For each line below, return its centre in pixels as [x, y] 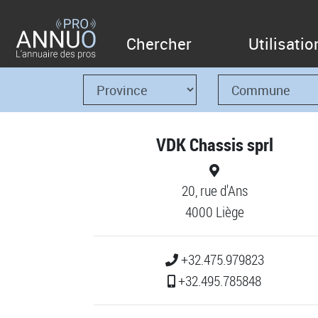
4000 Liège [214, 212]
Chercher [159, 44]
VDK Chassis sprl [214, 144]
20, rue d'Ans [214, 191]
